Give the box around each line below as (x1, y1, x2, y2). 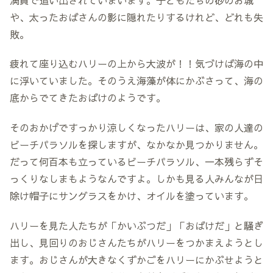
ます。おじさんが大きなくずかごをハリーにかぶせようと (10, 252, 263, 266)
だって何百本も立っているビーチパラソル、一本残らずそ (10, 155, 263, 169)
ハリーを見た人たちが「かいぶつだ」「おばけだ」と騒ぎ (10, 218, 263, 232)
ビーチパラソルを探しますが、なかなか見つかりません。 (10, 138, 263, 152)
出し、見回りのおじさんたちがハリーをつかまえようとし (10, 235, 263, 249)
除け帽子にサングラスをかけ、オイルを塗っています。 (10, 189, 253, 203)
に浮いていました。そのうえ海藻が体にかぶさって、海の (10, 74, 263, 88)
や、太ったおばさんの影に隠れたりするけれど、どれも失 (10, 10, 263, 24)
